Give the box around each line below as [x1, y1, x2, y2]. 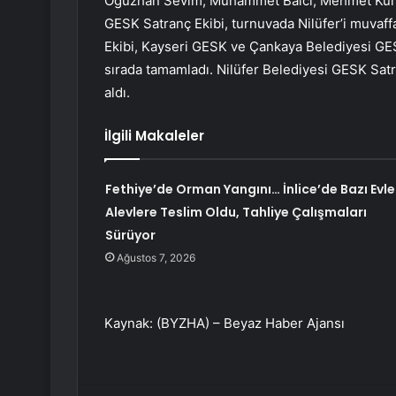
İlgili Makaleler [104, 126, 204, 146]
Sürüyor [104, 226, 156, 245]
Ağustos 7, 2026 [116, 251, 195, 265]
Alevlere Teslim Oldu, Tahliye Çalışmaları [104, 203, 367, 222]
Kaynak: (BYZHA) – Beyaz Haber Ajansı [104, 315, 345, 332]
